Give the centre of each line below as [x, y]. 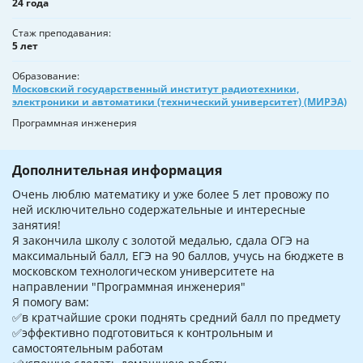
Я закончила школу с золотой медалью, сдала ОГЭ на [161, 241]
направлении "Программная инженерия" [129, 287]
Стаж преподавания [60, 33]
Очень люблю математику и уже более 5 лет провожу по [171, 194]
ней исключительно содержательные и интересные [159, 210]
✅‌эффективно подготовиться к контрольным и [143, 333]
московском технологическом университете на [143, 271]
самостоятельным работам [88, 348]
